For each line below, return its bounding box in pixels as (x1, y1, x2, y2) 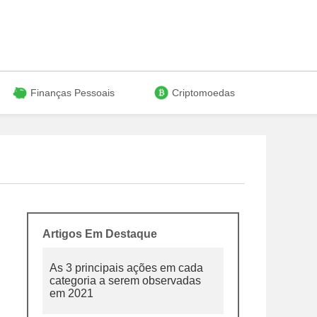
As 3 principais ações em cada (50, 262, 203, 274)
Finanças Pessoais (30, 87, 115, 98)
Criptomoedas (172, 87, 235, 98)
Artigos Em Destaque (42, 228, 157, 240)
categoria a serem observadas (50, 275, 201, 287)
